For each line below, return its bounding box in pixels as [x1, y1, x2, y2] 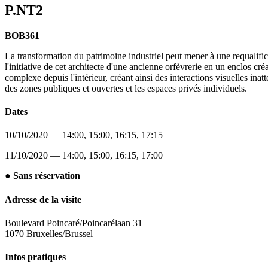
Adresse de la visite [5, 194, 81, 205]
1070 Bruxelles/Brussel [5, 228, 93, 239]
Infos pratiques [5, 252, 66, 263]
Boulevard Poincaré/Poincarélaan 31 [5, 217, 142, 228]
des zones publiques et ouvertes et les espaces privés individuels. [5, 83, 247, 93]
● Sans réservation [5, 170, 80, 181]
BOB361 [5, 30, 39, 41]
